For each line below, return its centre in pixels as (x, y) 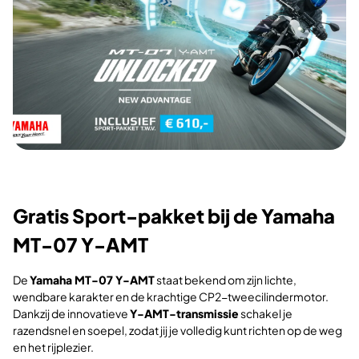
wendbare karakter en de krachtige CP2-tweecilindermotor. (171, 296)
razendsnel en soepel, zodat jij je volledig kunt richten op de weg (177, 330)
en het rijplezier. (53, 347)
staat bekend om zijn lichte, (226, 279)
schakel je (266, 313)
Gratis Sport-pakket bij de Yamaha (174, 215)
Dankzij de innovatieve (71, 313)
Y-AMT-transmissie (184, 313)
